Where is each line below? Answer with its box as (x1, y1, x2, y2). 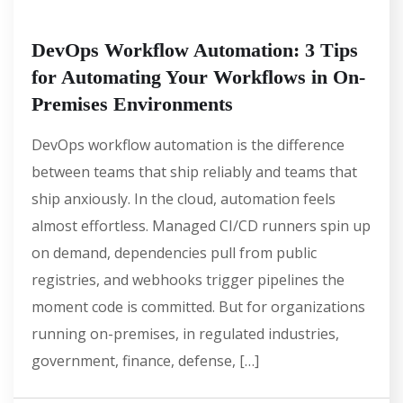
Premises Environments (31, 93, 233, 116)
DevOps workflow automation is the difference (31, 135, 345, 156)
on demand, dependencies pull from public (31, 243, 317, 264)
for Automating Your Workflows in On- (31, 66, 365, 89)
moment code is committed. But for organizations (31, 297, 365, 318)
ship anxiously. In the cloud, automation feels (31, 189, 336, 210)
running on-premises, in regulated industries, (31, 324, 339, 345)
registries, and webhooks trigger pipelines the (31, 270, 345, 291)
